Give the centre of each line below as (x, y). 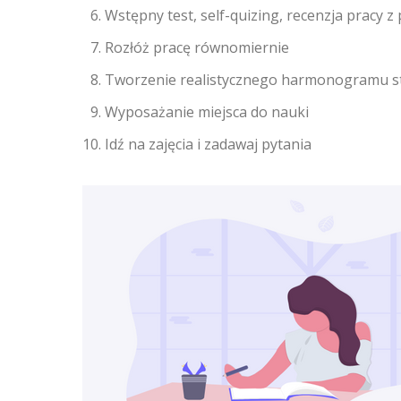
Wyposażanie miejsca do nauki (207, 112)
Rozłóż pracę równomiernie (197, 47)
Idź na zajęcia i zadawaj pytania (208, 144)
